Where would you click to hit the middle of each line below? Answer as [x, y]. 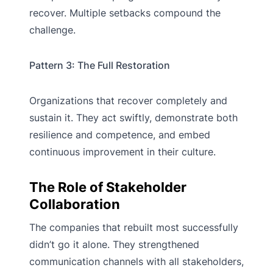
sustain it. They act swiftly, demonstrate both [133, 118]
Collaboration [75, 204]
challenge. [52, 30]
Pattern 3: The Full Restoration [100, 66]
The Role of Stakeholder [108, 187]
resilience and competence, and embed [120, 135]
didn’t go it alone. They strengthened [114, 245]
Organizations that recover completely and [128, 101]
